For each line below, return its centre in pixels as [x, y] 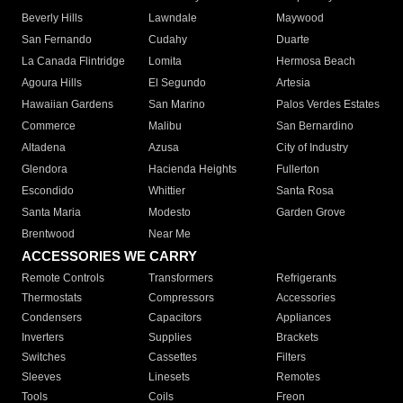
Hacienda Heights [193, 170]
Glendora [45, 170]
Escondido [48, 191]
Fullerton [297, 170]
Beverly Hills [52, 18]
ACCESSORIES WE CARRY [109, 256]
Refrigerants [306, 278]
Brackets [297, 338]
